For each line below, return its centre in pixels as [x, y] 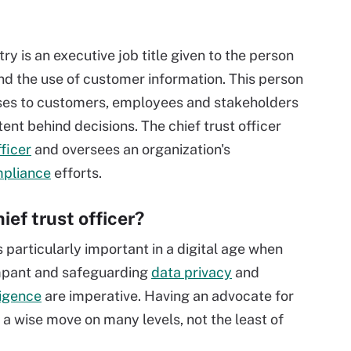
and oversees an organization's [131, 149]
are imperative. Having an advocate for [168, 296]
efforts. [76, 173]
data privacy [192, 272]
